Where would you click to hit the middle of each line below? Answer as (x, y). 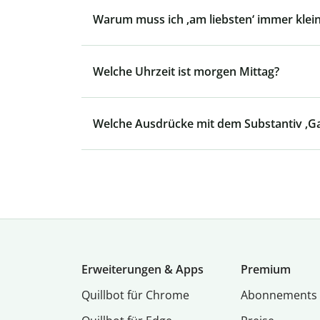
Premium (266, 270)
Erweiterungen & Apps (142, 270)
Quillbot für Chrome (135, 295)
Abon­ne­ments (279, 295)
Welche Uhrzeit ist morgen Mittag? (186, 72)
